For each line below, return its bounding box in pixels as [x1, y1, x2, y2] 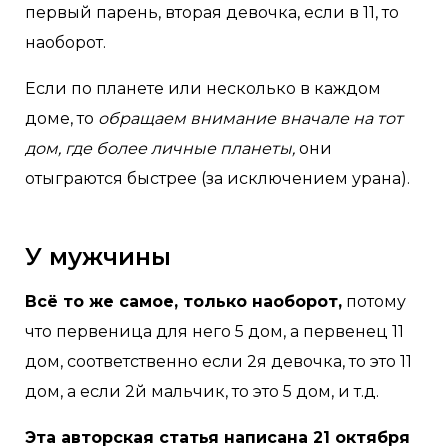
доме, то [25, 108, 98, 128]
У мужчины [25, 241, 171, 271]
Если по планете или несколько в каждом [25, 78, 381, 98]
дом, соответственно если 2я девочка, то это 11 [25, 351, 412, 371]
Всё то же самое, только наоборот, [25, 291, 342, 311]
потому [342, 291, 406, 311]
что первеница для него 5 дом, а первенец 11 [25, 321, 404, 341]
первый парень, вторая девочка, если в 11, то [25, 2, 399, 22]
